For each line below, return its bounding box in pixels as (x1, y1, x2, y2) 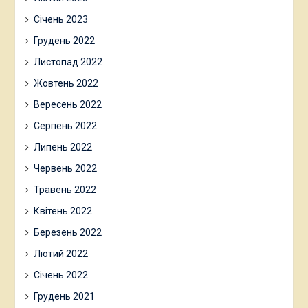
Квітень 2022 (33, 205, 92, 217)
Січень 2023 (33, 13, 88, 25)
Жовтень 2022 (33, 77, 98, 89)
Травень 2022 (33, 184, 96, 195)
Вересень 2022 (33, 98, 102, 110)
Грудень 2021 (33, 290, 95, 302)
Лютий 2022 (33, 247, 88, 259)
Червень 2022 (33, 162, 97, 174)
